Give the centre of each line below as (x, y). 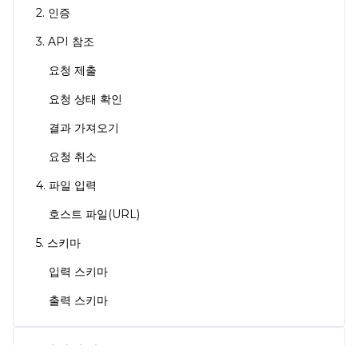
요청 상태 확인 (86, 99)
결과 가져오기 (84, 128)
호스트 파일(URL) (94, 214)
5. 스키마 (58, 243)
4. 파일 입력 (66, 185)
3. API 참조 (65, 42)
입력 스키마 (78, 272)
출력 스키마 (78, 300)
